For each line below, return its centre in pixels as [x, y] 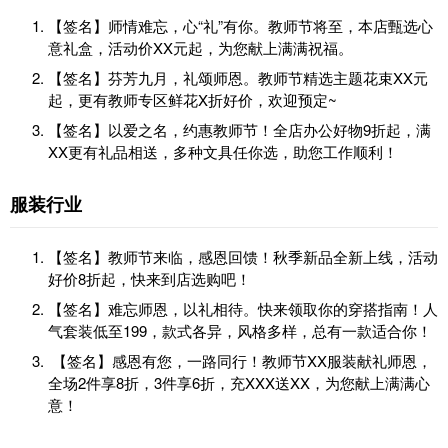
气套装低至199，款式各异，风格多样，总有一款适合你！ [240, 331]
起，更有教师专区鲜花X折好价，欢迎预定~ [192, 100]
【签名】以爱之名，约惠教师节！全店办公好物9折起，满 [239, 130]
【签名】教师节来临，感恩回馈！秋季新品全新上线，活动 [243, 257]
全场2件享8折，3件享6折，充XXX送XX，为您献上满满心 [239, 383]
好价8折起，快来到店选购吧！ [149, 279]
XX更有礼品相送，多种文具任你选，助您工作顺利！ [223, 152]
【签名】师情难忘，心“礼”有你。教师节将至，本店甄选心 [240, 26]
